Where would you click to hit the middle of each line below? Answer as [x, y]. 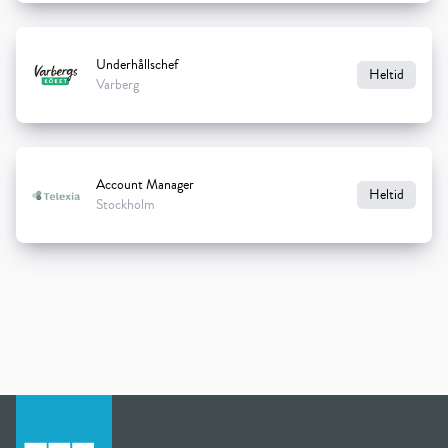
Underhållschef [137, 65]
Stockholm [125, 205]
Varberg [117, 85]
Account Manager [145, 185]
